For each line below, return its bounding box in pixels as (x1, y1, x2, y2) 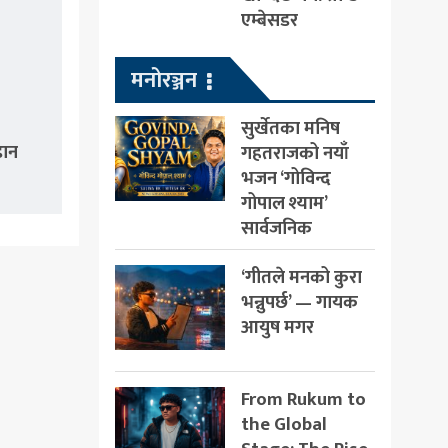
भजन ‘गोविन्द (240, 162, 331, 194)
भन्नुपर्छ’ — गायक (240, 286, 358, 318)
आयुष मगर (240, 311, 314, 343)
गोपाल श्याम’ (240, 187, 327, 219)
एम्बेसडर (240, 4, 298, 36)
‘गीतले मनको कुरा (240, 261, 362, 293)
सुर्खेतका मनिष (240, 112, 340, 144)
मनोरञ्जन (130, 61, 197, 99)
